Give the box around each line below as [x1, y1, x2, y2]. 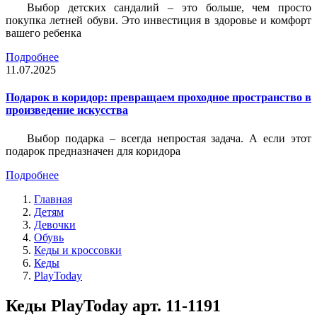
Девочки [34, 218, 76, 231]
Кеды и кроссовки [34, 243, 122, 256]
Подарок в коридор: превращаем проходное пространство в [6, 91, 311, 104]
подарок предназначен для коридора [6, 144, 180, 157]
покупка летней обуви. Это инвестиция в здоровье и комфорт [6, 14, 311, 27]
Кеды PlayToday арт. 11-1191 [6, 296, 221, 315]
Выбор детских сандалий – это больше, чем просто [27, 1, 311, 14]
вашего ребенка [6, 27, 81, 40]
